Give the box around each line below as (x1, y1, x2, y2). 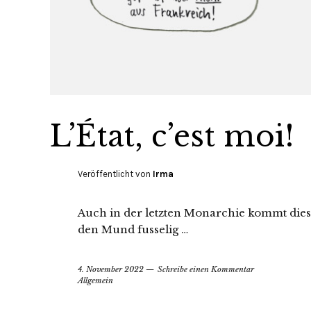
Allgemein (78, 275, 113, 285)
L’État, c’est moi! (50, 117, 294, 154)
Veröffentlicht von (78, 168, 153, 179)
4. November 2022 (78, 264, 144, 274)
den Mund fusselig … (78, 222, 188, 236)
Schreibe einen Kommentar (158, 264, 254, 274)
